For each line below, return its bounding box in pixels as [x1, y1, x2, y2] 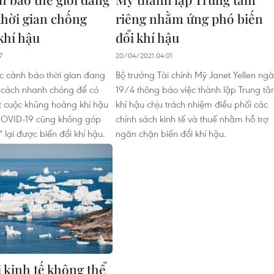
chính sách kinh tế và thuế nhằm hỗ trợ [116, 113, 268, 125]
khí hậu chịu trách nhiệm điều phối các [116, 98, 268, 110]
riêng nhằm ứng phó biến [116, 10, 263, 27]
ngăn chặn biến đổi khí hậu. [116, 127, 226, 139]
